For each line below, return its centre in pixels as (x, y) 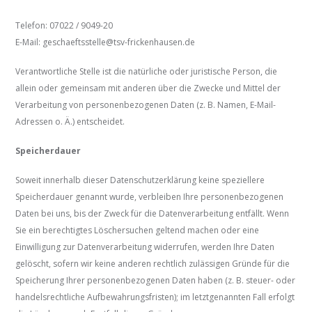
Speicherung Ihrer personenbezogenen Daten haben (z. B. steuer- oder (156, 281)
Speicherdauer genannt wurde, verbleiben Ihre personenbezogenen (150, 197)
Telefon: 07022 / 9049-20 (64, 26)
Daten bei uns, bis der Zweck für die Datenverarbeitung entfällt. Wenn (153, 214)
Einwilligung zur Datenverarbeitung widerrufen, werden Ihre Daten (145, 247)
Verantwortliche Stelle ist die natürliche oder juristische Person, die (147, 72)
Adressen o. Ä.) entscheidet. (70, 122)
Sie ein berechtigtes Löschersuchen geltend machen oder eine (138, 231)
